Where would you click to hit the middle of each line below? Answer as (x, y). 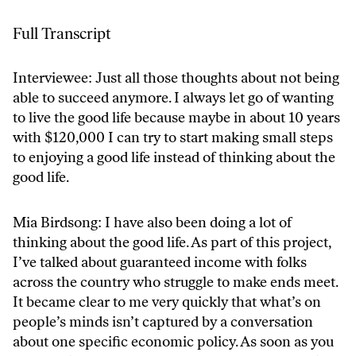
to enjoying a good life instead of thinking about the (174, 157)
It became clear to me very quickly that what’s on (167, 302)
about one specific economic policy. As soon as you (173, 341)
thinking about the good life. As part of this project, (172, 242)
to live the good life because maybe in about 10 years (176, 117)
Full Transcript (62, 33)
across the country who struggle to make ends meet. (175, 282)
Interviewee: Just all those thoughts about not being (176, 77)
